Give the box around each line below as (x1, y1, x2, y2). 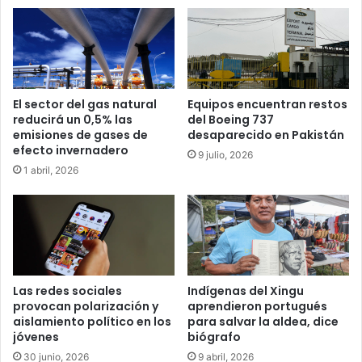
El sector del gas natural (13, 96, 157, 113)
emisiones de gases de (13, 127, 148, 144)
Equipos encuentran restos (187, 96, 347, 113)
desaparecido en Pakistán (187, 127, 344, 144)
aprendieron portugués (187, 298, 327, 315)
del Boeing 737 (187, 112, 274, 128)
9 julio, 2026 (198, 149, 253, 162)
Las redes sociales (13, 283, 122, 300)
